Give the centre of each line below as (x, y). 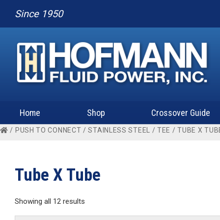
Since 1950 (39, 14)
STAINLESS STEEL (119, 130)
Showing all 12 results (50, 201)
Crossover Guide (181, 113)
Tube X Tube (58, 175)
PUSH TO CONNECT (48, 130)
